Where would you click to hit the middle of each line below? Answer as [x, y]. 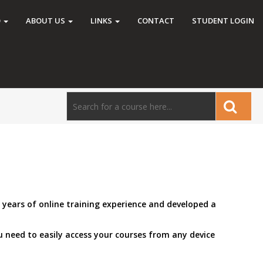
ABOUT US [46, 21]
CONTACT [156, 21]
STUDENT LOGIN [223, 21]
